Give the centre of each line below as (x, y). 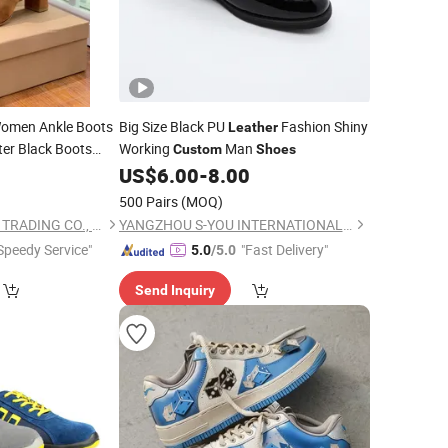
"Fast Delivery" (284, 249)
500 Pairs (148, 201)
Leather (252, 127)
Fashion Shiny (322, 126)
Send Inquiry (174, 290)
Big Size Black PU (173, 126)
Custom (197, 149)
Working (145, 148)
